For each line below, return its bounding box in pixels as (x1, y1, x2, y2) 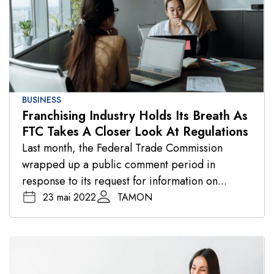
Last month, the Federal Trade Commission (22, 139, 223, 156)
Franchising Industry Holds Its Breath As (22, 106, 248, 125)
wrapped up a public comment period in (22, 156, 215, 172)
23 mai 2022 (43, 190, 96, 204)
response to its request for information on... (22, 172, 227, 189)
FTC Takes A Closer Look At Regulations (22, 122, 248, 141)
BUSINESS (22, 93, 61, 106)
